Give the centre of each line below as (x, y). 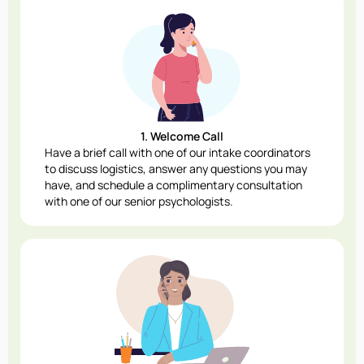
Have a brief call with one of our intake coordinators (178, 153)
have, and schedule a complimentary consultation (173, 185)
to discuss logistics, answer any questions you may (176, 169)
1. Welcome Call (182, 136)
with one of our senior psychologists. (139, 201)
